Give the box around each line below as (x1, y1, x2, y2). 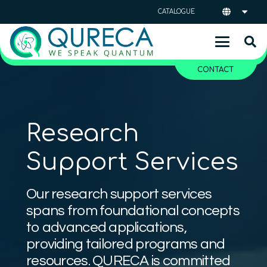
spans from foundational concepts (26, 203, 240, 218)
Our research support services (26, 187, 212, 201)
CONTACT (197, 66, 234, 74)
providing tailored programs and (26, 237, 225, 252)
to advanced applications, (26, 220, 187, 235)
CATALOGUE (158, 8, 195, 15)
